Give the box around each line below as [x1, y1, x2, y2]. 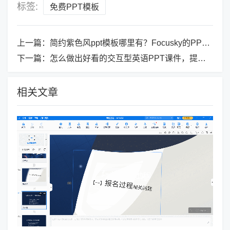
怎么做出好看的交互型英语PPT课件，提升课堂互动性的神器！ [50, 53, 198, 63]
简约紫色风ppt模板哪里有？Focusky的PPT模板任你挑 [50, 38, 202, 47]
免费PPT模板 [50, 2, 99, 11]
